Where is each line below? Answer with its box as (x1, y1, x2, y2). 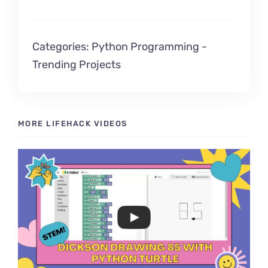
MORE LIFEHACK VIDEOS (17, 119, 127, 129)
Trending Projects (32, 58, 121, 72)
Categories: (32, 40, 92, 54)
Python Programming (92, 40, 200, 54)
